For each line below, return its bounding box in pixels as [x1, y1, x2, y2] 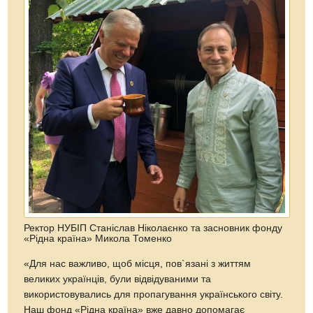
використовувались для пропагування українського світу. [24, 289, 284, 300]
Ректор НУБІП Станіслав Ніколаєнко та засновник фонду [24, 222, 283, 233]
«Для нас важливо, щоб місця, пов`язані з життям [24, 258, 252, 269]
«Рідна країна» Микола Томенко [24, 233, 173, 244]
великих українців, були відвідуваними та [24, 273, 212, 284]
